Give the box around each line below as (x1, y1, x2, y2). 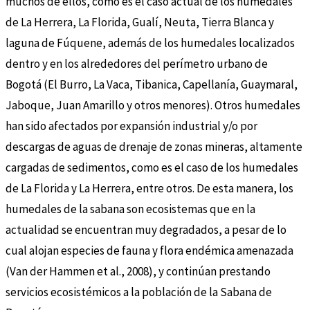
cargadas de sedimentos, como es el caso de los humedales (6, 160, 298, 176)
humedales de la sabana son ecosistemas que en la (6, 201, 255, 217)
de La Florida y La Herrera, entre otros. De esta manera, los (6, 181, 293, 197)
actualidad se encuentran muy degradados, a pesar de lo (6, 222, 286, 238)
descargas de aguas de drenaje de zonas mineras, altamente (6, 139, 302, 155)
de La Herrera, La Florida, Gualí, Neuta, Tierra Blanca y (6, 15, 274, 30)
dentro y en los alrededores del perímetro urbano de (6, 56, 268, 72)
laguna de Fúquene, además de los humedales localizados (6, 35, 295, 51)
